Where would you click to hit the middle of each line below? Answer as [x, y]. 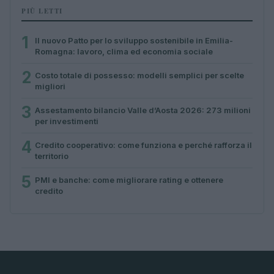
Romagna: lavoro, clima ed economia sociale [124, 51]
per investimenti [67, 121]
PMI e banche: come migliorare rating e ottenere [129, 180]
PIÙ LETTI [42, 11]
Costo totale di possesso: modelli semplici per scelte [139, 75]
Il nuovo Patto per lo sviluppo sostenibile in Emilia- [134, 40]
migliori [50, 86]
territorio [52, 156]
